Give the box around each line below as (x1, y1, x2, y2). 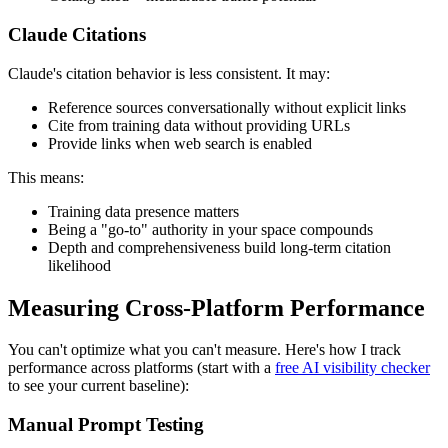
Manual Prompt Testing (8, 414, 204, 436)
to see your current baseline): (8, 377, 189, 395)
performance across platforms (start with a (8, 359, 275, 377)
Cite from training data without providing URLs (48, 116, 350, 134)
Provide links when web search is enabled (48, 134, 312, 152)
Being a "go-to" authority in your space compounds (48, 220, 373, 238)
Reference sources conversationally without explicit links (48, 98, 406, 116)
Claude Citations (8, 23, 146, 45)
